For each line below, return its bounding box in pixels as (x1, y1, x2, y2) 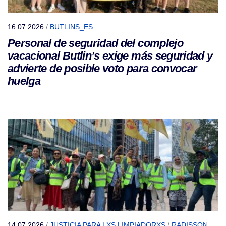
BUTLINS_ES (50, 22, 93, 31)
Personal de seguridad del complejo (8, 36, 183, 49)
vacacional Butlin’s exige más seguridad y (8, 49, 213, 62)
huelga (8, 74, 41, 87)
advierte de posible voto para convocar (8, 62, 197, 75)
